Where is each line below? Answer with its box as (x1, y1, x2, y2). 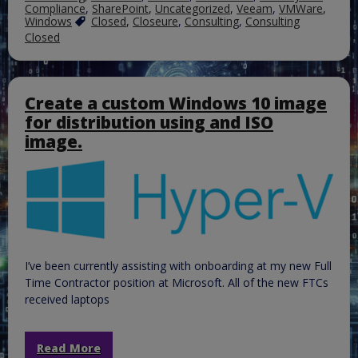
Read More (37, 340, 101, 356)
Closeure (133, 14, 178, 30)
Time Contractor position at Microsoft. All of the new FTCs (25, 274, 328, 290)
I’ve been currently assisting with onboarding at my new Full (25, 257, 332, 273)
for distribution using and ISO (25, 111, 273, 134)
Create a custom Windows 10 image (25, 92, 327, 115)
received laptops (25, 291, 109, 307)
